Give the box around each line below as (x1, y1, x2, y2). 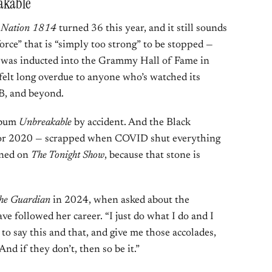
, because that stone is (104, 151, 200, 161)
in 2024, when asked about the (50, 195, 189, 206)
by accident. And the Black (72, 118, 191, 128)
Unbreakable (19, 118, 72, 128)
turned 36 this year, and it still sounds (56, 24, 227, 34)
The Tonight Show (31, 151, 104, 161)
